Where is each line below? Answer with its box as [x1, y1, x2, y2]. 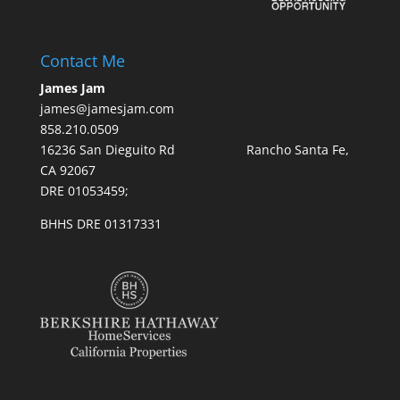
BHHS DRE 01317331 [39, 215, 162, 233]
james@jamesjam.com [39, 100, 174, 118]
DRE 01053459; [39, 182, 129, 200]
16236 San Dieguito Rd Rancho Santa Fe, [39, 141, 349, 159]
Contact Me [39, 50, 125, 72]
